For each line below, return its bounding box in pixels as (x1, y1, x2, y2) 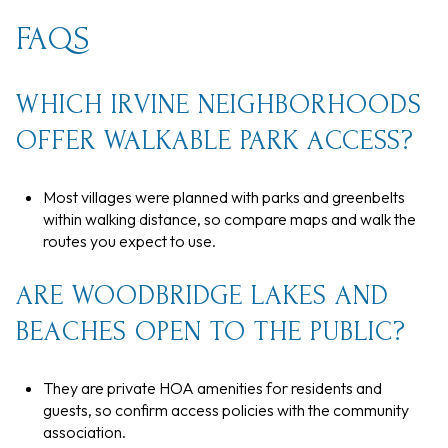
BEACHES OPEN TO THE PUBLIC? (16, 316, 406, 348)
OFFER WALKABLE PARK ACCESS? (16, 124, 414, 156)
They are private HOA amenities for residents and (42, 377, 382, 398)
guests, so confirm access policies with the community (42, 399, 409, 420)
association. (42, 421, 126, 442)
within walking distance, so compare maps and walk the (42, 208, 416, 229)
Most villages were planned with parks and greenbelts (42, 186, 405, 207)
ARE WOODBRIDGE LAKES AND (16, 280, 389, 312)
